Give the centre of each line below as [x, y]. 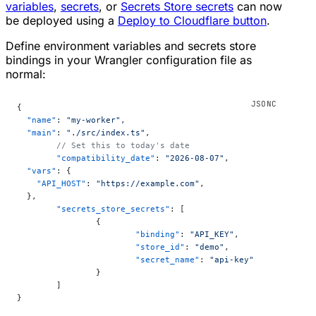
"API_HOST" [51, 184]
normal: [26, 74]
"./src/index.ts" [106, 133]
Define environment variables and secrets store [131, 46]
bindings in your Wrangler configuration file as [129, 60]
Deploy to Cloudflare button [192, 21]
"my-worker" [93, 120]
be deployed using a [62, 21]
